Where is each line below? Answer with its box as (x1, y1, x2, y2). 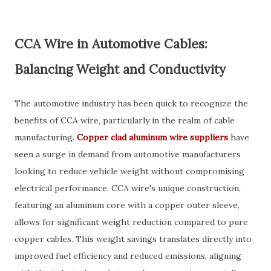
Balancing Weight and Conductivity (15, 61, 226, 77)
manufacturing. (15, 132, 77, 143)
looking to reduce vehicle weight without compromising (15, 166, 244, 177)
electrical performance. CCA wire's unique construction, (15, 183, 241, 194)
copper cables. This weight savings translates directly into (15, 233, 252, 244)
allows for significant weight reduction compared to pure (15, 217, 248, 227)
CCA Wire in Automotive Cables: (15, 36, 207, 52)
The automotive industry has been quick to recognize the (15, 98, 248, 109)
